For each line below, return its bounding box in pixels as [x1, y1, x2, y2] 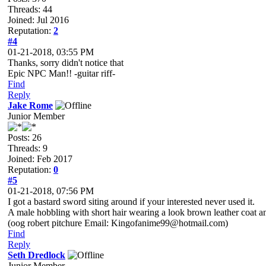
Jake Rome [8, 100, 53, 110]
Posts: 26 [8, 132, 42, 142]
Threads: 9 [8, 143, 47, 153]
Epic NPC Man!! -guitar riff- [8, 68, 115, 78]
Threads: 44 [8, 4, 52, 14]
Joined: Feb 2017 [8, 154, 72, 164]
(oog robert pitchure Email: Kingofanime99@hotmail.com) [8, 218, 228, 228]
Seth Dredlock [8, 250, 65, 260]
